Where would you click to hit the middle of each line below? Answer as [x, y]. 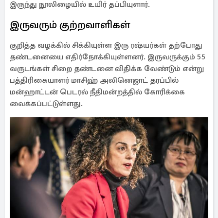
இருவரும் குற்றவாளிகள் [70, 25]
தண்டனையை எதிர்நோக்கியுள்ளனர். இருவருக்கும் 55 [108, 57]
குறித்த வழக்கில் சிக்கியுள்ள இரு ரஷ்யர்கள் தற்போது [106, 45]
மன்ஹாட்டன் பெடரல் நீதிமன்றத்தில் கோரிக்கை [97, 92]
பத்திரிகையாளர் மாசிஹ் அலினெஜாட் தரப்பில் [94, 80]
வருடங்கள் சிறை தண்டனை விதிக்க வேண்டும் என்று [107, 69]
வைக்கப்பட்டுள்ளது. [46, 104]
